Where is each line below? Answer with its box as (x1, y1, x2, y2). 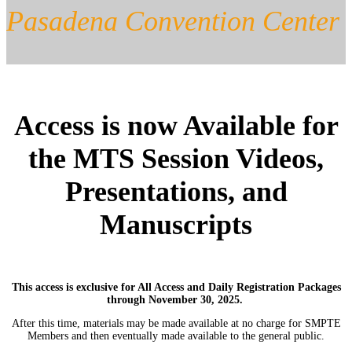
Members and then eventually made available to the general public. (27, 329, 324, 342)
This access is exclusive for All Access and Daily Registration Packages (11, 280, 341, 293)
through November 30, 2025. (106, 293, 246, 306)
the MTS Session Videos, (28, 143, 324, 174)
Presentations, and (64, 176, 288, 207)
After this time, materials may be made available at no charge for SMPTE (11, 317, 341, 329)
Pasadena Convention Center (6, 5, 339, 37)
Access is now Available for (13, 110, 339, 141)
